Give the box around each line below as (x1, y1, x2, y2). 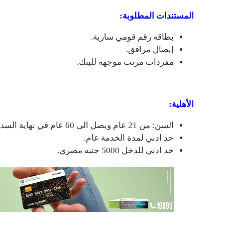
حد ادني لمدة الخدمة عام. (84, 133, 174, 143)
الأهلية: (169, 99, 194, 109)
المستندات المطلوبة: (120, 11, 194, 21)
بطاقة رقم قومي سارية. (91, 32, 174, 42)
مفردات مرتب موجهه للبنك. (77, 57, 174, 67)
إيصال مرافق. (126, 44, 174, 54)
